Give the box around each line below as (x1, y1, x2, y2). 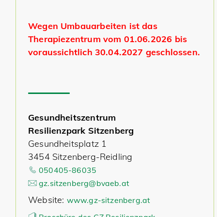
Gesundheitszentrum (28, 112, 116, 123)
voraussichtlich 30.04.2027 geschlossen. (28, 46, 201, 58)
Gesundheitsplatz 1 (28, 138, 107, 149)
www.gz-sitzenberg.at (66, 195, 151, 205)
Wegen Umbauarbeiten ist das (28, 20, 157, 31)
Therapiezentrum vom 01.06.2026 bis (28, 33, 187, 45)
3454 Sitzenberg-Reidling (28, 151, 135, 162)
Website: (28, 194, 67, 205)
